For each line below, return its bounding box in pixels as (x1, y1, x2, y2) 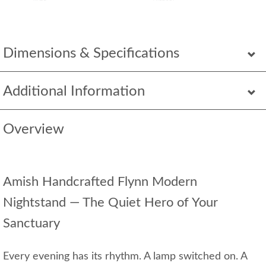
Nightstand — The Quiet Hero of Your (3, 195, 218, 209)
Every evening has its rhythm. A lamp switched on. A (3, 251, 247, 262)
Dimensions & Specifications (3, 46, 179, 61)
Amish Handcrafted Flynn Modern (3, 175, 197, 188)
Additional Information (3, 84, 145, 99)
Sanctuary (3, 216, 60, 230)
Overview (3, 122, 64, 137)
